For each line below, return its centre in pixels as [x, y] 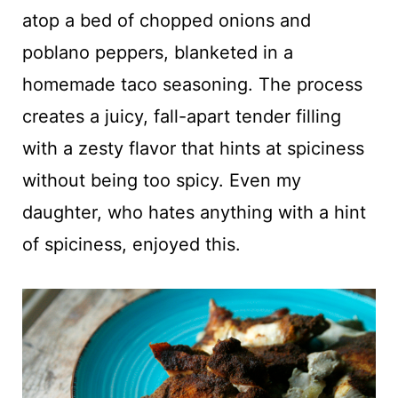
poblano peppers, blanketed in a [157, 52]
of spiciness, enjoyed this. [131, 244]
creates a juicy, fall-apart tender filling [181, 116]
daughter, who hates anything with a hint [194, 212]
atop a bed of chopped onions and [166, 20]
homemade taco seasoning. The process [192, 84]
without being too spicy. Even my [161, 180]
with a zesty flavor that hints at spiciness [193, 148]
